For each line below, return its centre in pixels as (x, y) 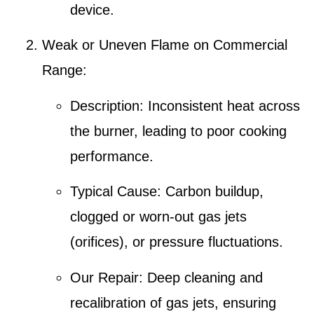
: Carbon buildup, (210, 192)
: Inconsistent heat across (220, 105)
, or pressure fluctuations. (204, 242)
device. (92, 10)
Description (105, 105)
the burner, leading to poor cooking (178, 131)
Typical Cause (114, 192)
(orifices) (97, 242)
